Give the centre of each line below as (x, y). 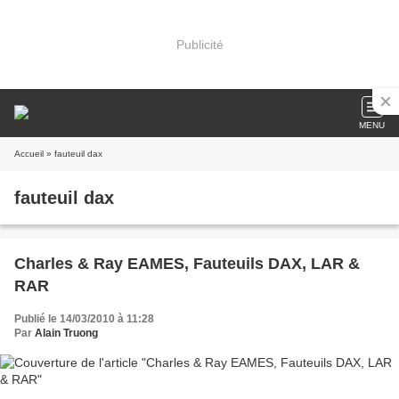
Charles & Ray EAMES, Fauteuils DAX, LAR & (187, 264)
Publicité (199, 44)
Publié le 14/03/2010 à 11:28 (84, 319)
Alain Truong (66, 333)
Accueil (29, 154)
